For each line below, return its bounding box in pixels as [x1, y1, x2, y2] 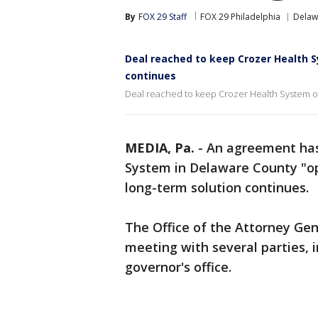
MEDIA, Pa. [125, 139, 194, 156]
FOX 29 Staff [138, 11, 187, 23]
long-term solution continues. [125, 179, 309, 196]
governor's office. [125, 258, 231, 275]
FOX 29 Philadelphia [200, 11, 280, 23]
